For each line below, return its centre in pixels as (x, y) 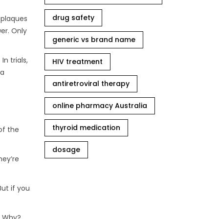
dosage (66, 150)
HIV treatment (77, 62)
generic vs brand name (94, 40)
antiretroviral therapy (91, 84)
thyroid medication (86, 128)
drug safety (73, 18)
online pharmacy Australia (100, 106)
